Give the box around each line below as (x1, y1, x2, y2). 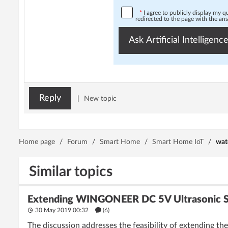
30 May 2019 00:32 (34, 207, 90, 213)
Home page (19, 138, 55, 146)
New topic (84, 95, 117, 102)
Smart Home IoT (152, 138, 204, 146)
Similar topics (29, 164, 112, 179)
